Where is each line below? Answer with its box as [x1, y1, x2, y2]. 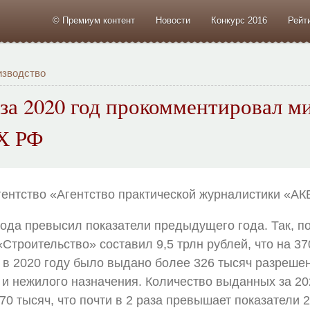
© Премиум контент [52, 15, 135, 26]
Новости [155, 15, 190, 26]
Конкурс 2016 [210, 15, 267, 26]
